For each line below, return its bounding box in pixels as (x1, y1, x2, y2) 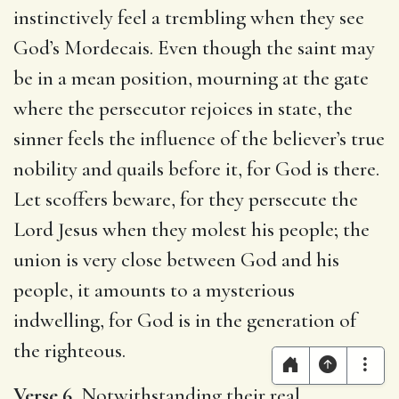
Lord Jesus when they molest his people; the (13, 216, 370, 242)
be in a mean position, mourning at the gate (13, 65, 369, 91)
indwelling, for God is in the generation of (13, 307, 356, 333)
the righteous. (13, 338, 126, 363)
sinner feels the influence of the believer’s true (13, 126, 385, 151)
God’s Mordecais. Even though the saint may (13, 35, 375, 61)
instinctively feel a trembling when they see (13, 4, 364, 30)
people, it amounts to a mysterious (13, 277, 295, 303)
